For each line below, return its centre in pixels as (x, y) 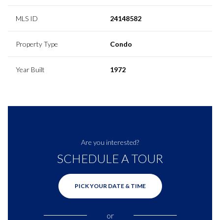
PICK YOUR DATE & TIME (110, 186)
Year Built (30, 69)
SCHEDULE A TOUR (110, 158)
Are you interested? (110, 142)
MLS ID (27, 18)
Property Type (37, 44)
